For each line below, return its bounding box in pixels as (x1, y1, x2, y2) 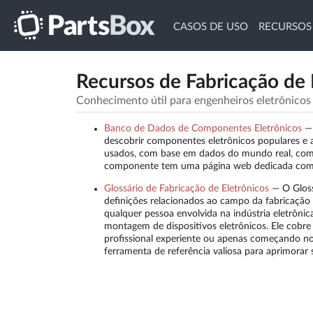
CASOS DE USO (173, 21, 248, 32)
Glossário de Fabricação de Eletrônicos (103, 184, 269, 194)
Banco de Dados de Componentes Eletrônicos (103, 124, 302, 134)
